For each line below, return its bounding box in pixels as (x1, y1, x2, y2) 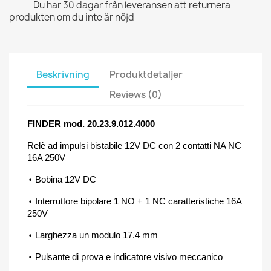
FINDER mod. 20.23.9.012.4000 (27, 118, 155, 129)
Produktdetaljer (109, 68, 183, 82)
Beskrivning (36, 68, 90, 82)
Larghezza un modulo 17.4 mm (35, 229, 158, 240)
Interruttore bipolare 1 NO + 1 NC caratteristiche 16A (35, 195, 241, 206)
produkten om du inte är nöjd (9, 10, 134, 24)
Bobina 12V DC (35, 174, 96, 184)
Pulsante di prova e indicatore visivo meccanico (35, 251, 223, 262)
